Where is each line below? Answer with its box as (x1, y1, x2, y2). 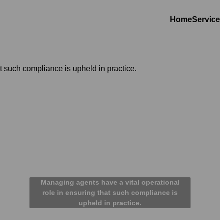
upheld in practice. (79, 199, 141, 207)
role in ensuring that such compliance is (42, 189, 178, 196)
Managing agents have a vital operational (40, 178, 180, 186)
